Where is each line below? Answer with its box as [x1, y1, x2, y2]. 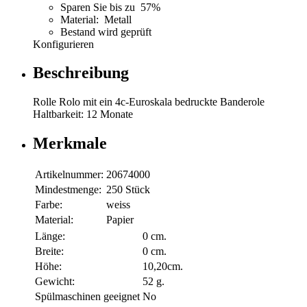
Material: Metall [60, 13, 132, 25]
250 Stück [106, 184, 150, 196]
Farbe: [35, 199, 62, 211]
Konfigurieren [33, 38, 94, 50]
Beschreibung [33, 64, 129, 82]
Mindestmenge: [35, 184, 101, 196]
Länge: [35, 230, 65, 243]
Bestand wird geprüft [60, 25, 151, 38]
